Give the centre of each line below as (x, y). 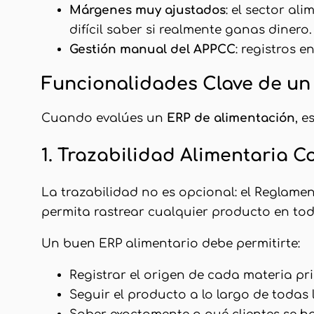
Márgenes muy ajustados (148, 10)
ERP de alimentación (231, 118)
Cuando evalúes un (104, 118)
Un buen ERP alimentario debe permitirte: (171, 243)
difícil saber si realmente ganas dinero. (191, 29)
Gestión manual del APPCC (152, 49)
